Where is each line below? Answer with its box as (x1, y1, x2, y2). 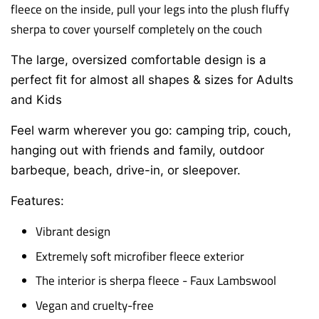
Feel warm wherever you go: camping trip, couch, (11, 122, 291, 137)
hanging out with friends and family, (11, 142, 216, 157)
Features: (11, 193, 64, 208)
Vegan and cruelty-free (36, 296, 154, 315)
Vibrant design (36, 221, 113, 241)
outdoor (219, 142, 264, 157)
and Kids (11, 92, 62, 107)
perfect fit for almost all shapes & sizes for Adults (11, 72, 293, 87)
